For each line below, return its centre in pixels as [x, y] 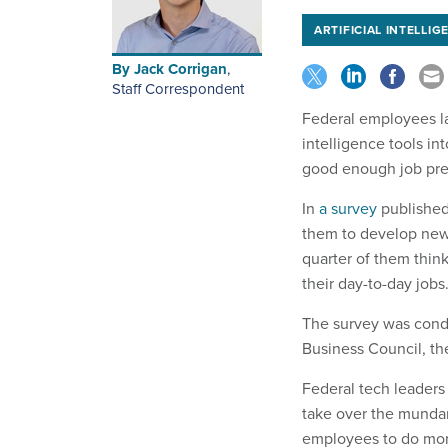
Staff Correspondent [178, 89]
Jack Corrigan [180, 69]
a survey [348, 208]
